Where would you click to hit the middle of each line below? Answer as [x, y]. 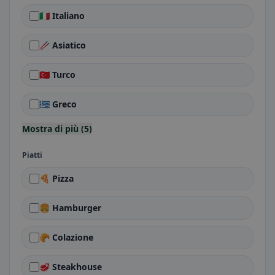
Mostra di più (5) [57, 129]
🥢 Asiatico [63, 45]
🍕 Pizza [56, 178]
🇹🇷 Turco [57, 75]
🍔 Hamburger [70, 208]
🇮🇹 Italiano [62, 16]
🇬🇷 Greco [58, 104]
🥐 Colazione [66, 237]
